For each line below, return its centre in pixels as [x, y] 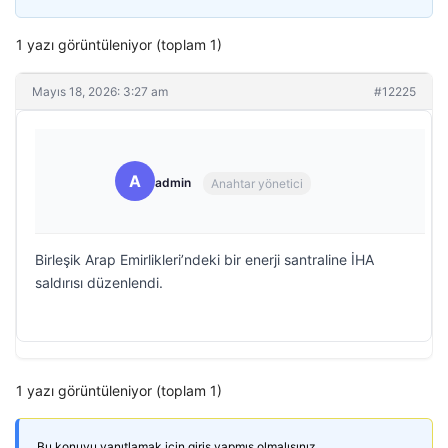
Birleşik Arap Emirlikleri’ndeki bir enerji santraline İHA [204, 259]
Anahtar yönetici [257, 183]
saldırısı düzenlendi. [99, 282]
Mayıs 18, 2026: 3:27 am [100, 91]
